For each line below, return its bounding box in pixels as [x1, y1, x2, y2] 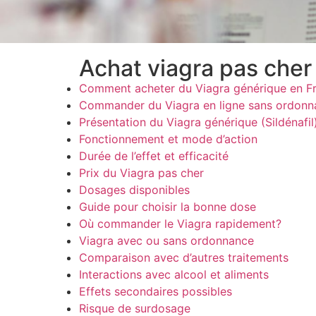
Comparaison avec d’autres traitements [79, 250, 288, 265]
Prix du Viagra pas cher [79, 166, 204, 181]
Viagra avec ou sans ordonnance [79, 233, 254, 248]
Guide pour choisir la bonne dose [79, 200, 256, 214]
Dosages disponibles [79, 183, 190, 197]
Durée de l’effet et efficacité [79, 149, 229, 164]
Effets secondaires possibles [79, 284, 232, 299]
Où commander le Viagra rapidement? [79, 217, 281, 231]
